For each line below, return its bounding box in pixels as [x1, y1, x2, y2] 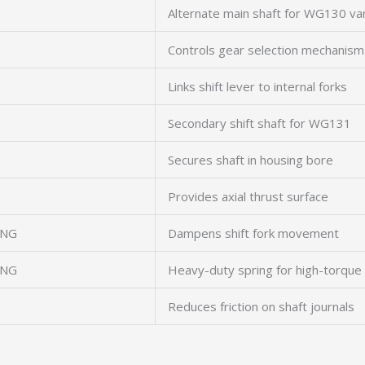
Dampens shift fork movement [168, 225, 339, 241]
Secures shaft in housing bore [168, 152, 333, 168]
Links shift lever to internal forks [168, 78, 347, 95]
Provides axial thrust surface [168, 188, 328, 204]
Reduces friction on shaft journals [168, 298, 354, 314]
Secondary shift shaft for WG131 [168, 115, 351, 131]
